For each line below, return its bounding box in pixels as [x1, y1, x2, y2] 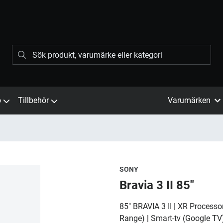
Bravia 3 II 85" [119, 178, 194, 192]
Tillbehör [18, 96, 49, 105]
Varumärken [168, 96, 211, 105]
